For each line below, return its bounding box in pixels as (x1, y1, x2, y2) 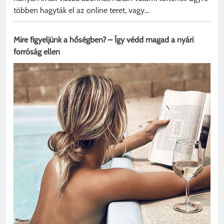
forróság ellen (13, 46, 60, 56)
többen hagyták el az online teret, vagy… (13, 5, 149, 15)
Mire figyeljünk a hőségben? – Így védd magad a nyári (13, 34, 193, 44)
